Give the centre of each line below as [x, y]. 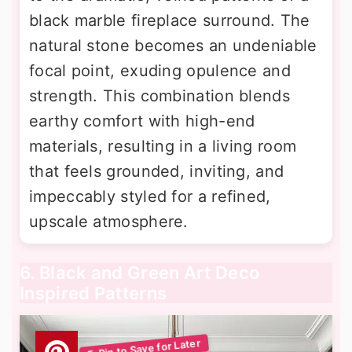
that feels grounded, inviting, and [157, 172]
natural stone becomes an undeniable [173, 46]
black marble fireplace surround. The [170, 21]
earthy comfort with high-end [142, 121]
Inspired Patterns [93, 293]
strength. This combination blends [159, 96]
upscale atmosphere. [109, 222]
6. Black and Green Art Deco [140, 273]
